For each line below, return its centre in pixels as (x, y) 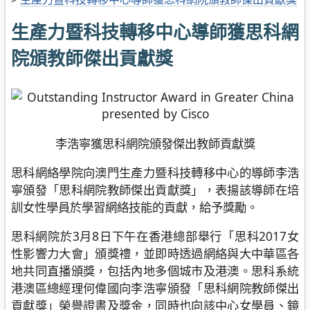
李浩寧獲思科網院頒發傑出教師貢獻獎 (155, 143)
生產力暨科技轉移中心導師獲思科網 (155, 32)
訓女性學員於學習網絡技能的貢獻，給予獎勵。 (135, 207)
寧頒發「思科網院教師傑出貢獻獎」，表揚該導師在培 (155, 189)
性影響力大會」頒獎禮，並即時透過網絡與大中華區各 (155, 254)
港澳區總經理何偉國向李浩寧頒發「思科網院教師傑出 (155, 288)
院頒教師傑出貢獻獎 (92, 58)
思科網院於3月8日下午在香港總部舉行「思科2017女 (155, 236)
